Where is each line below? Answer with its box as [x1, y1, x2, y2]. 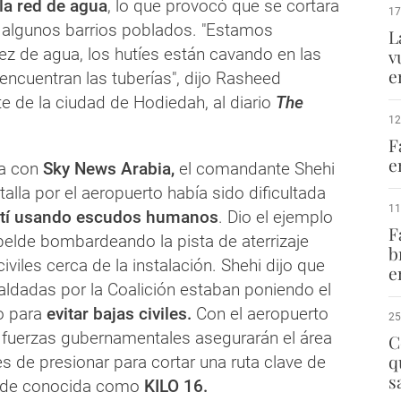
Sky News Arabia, [43, 158, 175, 179]
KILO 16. [140, 375, 208, 397]
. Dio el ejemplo [218, 206, 333, 227]
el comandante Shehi [175, 158, 335, 179]
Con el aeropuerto [196, 303, 328, 324]
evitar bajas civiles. [47, 303, 196, 324]
